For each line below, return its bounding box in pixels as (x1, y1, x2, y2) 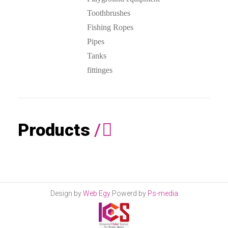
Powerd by (110, 189, 148, 198)
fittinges (87, 66, 112, 75)
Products (18, 120, 90, 140)
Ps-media (147, 189, 178, 198)
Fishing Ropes (87, 23, 133, 32)
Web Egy (82, 189, 110, 198)
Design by (50, 189, 83, 198)
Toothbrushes (87, 9, 130, 18)
